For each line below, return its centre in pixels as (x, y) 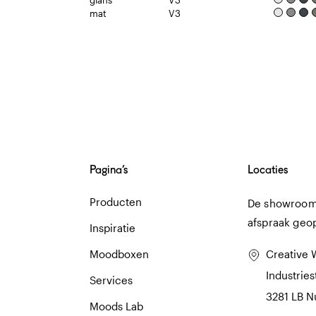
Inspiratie (113, 228)
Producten (116, 202)
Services (111, 280)
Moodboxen (119, 254)
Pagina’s (109, 170)
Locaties (268, 170)
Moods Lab (116, 306)
